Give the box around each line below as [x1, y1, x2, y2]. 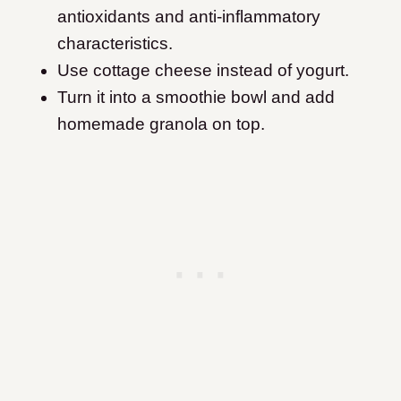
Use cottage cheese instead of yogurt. [57, 61, 349, 81]
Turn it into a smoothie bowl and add [57, 88, 335, 107]
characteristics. [57, 34, 177, 54]
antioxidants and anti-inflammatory [57, 7, 320, 27]
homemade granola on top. [57, 115, 269, 134]
